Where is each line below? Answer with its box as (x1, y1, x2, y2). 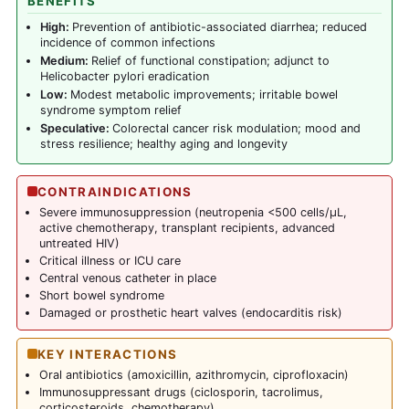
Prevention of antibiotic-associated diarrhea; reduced (71, 20, 367, 34)
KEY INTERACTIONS (37, 346, 178, 362)
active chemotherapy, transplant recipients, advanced (38, 220, 335, 235)
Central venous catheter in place (38, 270, 216, 285)
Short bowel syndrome (38, 288, 164, 302)
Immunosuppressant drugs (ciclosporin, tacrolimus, (38, 384, 323, 399)
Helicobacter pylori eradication (39, 69, 209, 84)
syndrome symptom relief (39, 103, 182, 118)
